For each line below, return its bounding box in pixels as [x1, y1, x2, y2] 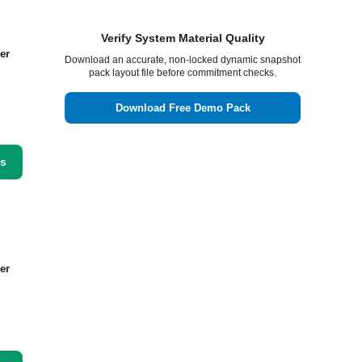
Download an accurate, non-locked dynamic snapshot [65, 54, 301, 65]
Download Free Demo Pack [115, 102, 250, 114]
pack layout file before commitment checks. [89, 67, 276, 78]
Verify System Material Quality [100, 32, 265, 44]
